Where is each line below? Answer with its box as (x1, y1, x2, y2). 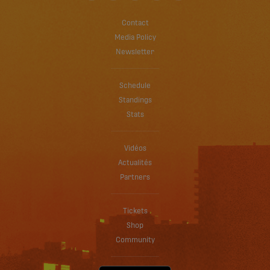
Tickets (122, 207, 148, 215)
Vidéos (124, 145, 146, 152)
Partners (120, 174, 150, 181)
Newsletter (116, 48, 154, 56)
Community (115, 236, 155, 244)
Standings (118, 96, 152, 104)
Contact (121, 19, 149, 27)
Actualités (118, 159, 152, 167)
